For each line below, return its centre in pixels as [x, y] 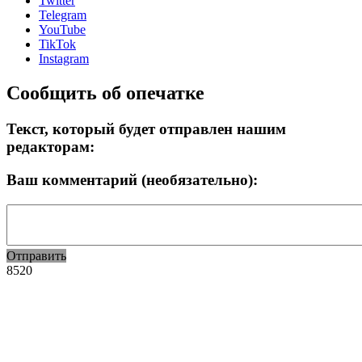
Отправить [36, 255]
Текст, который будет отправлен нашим [146, 129]
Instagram [64, 59]
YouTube [62, 30]
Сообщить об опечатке [105, 93]
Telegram [63, 15]
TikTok [57, 44]
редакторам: [51, 147]
